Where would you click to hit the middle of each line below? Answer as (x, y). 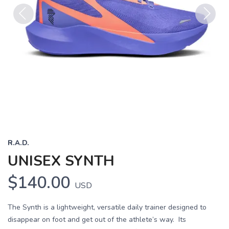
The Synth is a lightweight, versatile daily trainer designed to (107, 207)
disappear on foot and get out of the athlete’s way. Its (97, 219)
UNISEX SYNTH (61, 161)
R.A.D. (18, 143)
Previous (29, 30)
